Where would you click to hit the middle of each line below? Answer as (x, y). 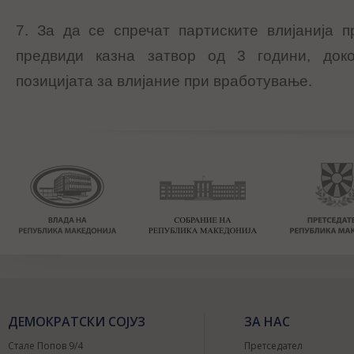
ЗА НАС (267, 322)
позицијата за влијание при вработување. (164, 81)
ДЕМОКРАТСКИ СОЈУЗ (77, 322)
